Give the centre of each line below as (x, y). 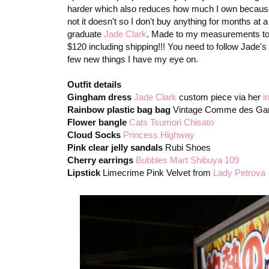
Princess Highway (159, 134)
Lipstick (84, 172)
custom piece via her (220, 97)
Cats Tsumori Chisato (171, 122)
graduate (86, 34)
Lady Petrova (239, 172)
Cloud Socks (94, 134)
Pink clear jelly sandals (115, 147)
